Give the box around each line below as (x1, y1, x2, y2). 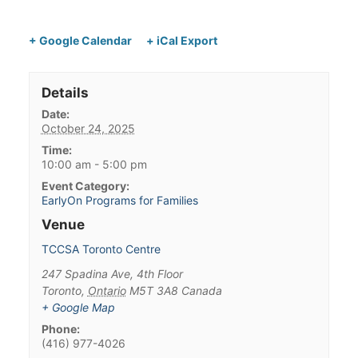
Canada (181, 283, 222, 297)
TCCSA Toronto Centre (41, 241, 161, 256)
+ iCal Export (145, 33, 217, 47)
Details (41, 84, 89, 101)
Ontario (87, 283, 126, 297)
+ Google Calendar (29, 33, 132, 47)
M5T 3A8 (129, 283, 178, 297)
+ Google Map (41, 300, 115, 314)
